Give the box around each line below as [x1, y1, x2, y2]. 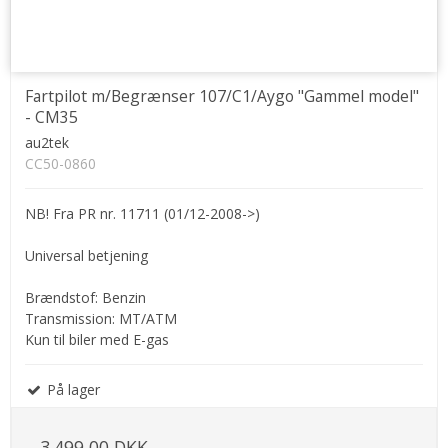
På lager [43, 379, 100, 399]
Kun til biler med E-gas [25, 329, 169, 349]
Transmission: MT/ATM [25, 308, 177, 328]
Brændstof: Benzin [25, 287, 146, 307]
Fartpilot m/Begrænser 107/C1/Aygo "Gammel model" [25, 84, 419, 107]
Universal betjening [25, 245, 148, 265]
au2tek [25, 132, 69, 152]
